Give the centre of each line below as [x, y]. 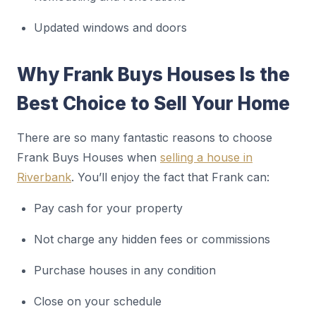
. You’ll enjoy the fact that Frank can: [170, 177]
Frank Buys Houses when [89, 157]
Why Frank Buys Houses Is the [153, 74]
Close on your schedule [98, 301]
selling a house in [206, 157]
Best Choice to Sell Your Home [153, 103]
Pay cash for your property [108, 208]
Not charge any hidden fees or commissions [152, 239]
